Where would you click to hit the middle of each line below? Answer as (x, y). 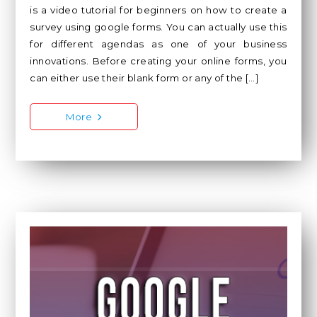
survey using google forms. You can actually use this (158, 27)
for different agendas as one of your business (158, 44)
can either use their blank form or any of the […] (145, 78)
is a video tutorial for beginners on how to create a (158, 10)
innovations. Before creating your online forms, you (158, 61)
